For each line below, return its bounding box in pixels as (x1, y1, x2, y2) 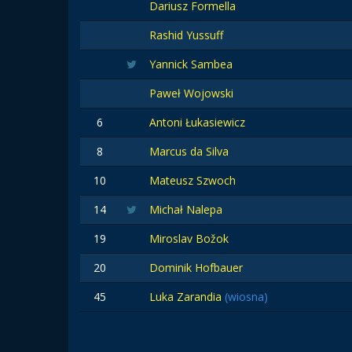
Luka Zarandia (149, 289, 225, 304)
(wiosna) (225, 289, 268, 304)
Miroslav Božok (149, 231, 229, 246)
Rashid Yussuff (149, 27, 223, 42)
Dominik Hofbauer (149, 260, 243, 275)
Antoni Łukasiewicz (149, 115, 245, 130)
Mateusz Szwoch (149, 173, 236, 188)
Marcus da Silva (149, 144, 229, 159)
